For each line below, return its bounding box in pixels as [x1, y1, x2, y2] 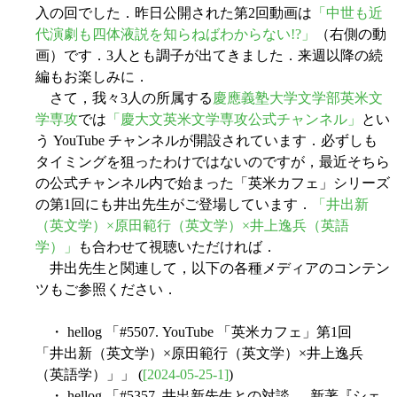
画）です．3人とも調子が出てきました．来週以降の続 [35, 48, 383, 64]
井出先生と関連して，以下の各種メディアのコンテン [35, 261, 390, 276]
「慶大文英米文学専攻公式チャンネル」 [106, 112, 362, 128]
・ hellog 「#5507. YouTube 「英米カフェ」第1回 [35, 324, 366, 340]
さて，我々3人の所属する [35, 90, 213, 106]
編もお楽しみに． [35, 69, 149, 85]
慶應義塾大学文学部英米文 [213, 90, 383, 106]
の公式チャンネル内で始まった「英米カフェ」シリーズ [35, 175, 390, 191]
